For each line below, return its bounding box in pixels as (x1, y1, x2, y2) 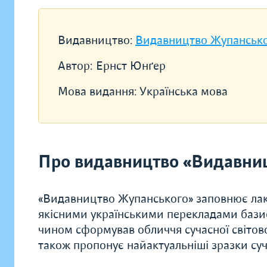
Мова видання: (58, 84, 139, 99)
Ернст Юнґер (96, 58, 166, 73)
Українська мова (139, 84, 228, 99)
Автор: (58, 58, 92, 73)
